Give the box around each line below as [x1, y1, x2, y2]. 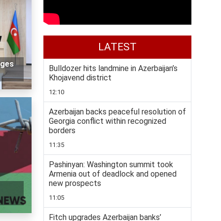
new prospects [49, 179, 101, 188]
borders [49, 126, 75, 136]
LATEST [98, 41, 137, 53]
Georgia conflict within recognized [49, 116, 166, 126]
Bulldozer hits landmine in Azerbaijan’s [49, 64, 178, 74]
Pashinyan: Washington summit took [49, 160, 173, 170]
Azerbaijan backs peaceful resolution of [49, 107, 186, 117]
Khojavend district [49, 73, 111, 83]
